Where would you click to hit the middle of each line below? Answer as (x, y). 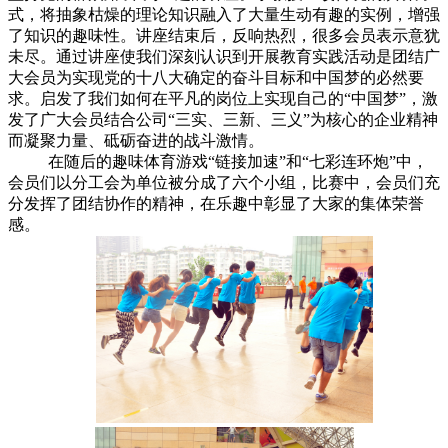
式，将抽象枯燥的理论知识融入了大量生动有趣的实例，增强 (224, 15)
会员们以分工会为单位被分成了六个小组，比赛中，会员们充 (224, 183)
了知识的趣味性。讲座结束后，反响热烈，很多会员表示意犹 (224, 36)
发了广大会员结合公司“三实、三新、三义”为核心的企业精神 (223, 120)
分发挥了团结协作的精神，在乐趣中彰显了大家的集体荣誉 (216, 204)
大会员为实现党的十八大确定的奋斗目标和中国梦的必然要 (216, 78)
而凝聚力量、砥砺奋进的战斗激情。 (136, 141)
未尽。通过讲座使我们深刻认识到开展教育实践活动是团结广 (224, 57)
